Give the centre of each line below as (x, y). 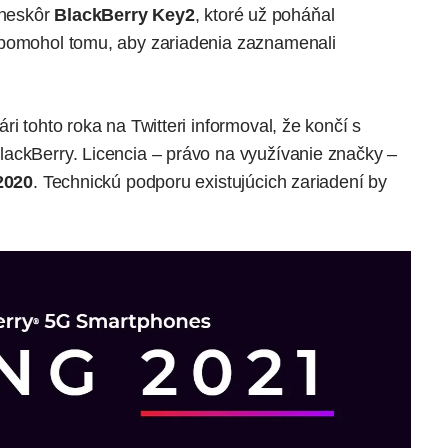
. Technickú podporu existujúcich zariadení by (210, 181)
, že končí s (317, 125)
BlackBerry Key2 (124, 14)
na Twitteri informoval (189, 125)
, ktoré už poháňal (264, 14)
